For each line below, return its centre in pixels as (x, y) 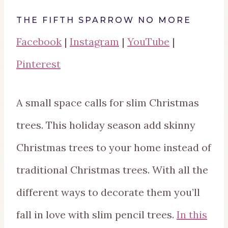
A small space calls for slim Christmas (108, 103)
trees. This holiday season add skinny (106, 125)
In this (192, 215)
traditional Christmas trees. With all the (112, 170)
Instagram (94, 42)
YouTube (148, 42)
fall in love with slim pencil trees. (96, 215)
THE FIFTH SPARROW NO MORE (104, 20)
